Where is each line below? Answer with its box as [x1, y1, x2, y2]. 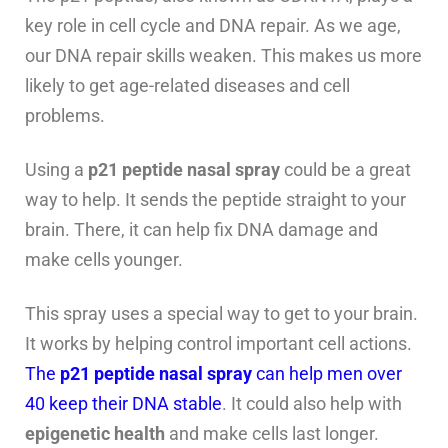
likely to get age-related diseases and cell [25, 75, 350, 97]
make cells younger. [25, 249, 183, 271]
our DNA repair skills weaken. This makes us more [25, 45, 422, 67]
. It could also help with [222, 393, 402, 415]
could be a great [280, 159, 411, 181]
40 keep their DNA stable [25, 393, 222, 415]
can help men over [252, 363, 402, 385]
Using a [25, 159, 88, 181]
